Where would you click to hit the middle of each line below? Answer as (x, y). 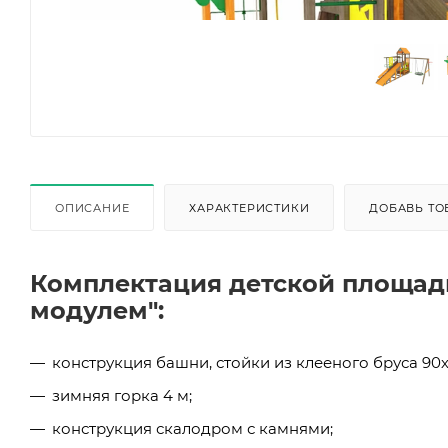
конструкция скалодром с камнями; (192, 428)
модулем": (97, 310)
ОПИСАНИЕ (92, 207)
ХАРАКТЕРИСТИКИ (249, 207)
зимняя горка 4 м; (122, 395)
